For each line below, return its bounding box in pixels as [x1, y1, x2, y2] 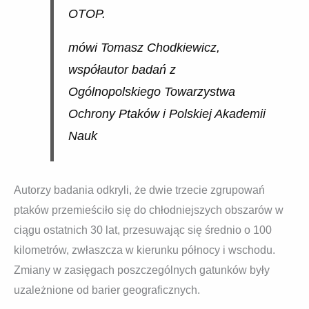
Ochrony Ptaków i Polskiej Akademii [68, 107, 266, 121]
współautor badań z [68, 63, 176, 77]
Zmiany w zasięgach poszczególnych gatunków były [14, 263, 270, 276]
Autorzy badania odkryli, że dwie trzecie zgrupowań [14, 183, 265, 196]
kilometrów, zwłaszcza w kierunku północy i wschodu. [14, 243, 275, 256]
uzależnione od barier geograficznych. [14, 283, 200, 296]
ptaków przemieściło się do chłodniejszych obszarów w [14, 203, 283, 216]
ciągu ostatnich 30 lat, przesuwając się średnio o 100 [14, 223, 272, 236]
